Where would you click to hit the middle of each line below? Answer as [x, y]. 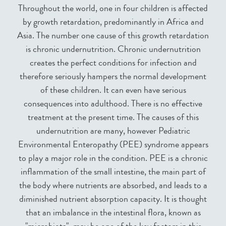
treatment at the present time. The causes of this [113, 117]
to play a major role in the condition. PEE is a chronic [113, 158]
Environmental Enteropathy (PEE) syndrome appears [113, 145]
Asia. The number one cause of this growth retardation [113, 36]
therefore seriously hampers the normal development [113, 76]
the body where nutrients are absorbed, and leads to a [113, 185]
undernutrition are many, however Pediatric [113, 131]
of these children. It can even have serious [113, 90]
